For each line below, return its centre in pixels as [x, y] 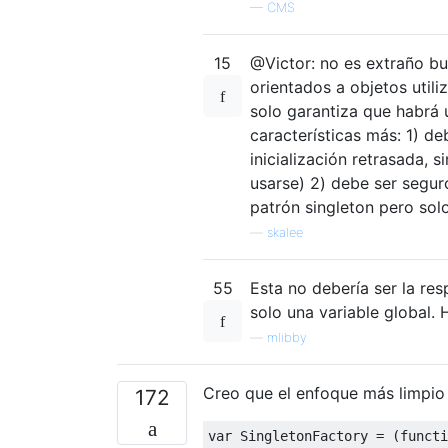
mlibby [287, 337]
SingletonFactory [304, 435]
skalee [285, 232]
